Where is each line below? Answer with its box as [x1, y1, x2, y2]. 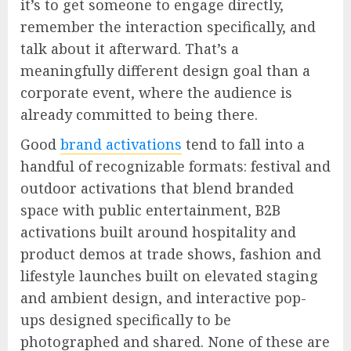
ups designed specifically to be [20, 310, 231, 330]
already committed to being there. [20, 105, 258, 125]
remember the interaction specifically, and [20, 17, 316, 37]
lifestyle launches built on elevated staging [20, 266, 318, 286]
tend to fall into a [182, 135, 305, 154]
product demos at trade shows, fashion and [20, 244, 321, 264]
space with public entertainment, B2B [20, 201, 280, 220]
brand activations [60, 135, 182, 154]
